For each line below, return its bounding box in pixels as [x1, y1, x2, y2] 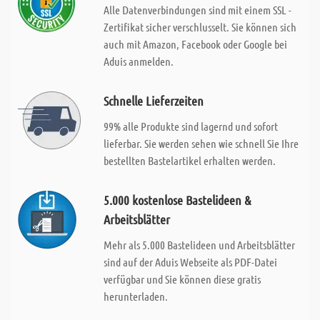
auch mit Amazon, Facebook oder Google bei [103, 37, 287, 51]
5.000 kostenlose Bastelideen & [103, 192, 251, 208]
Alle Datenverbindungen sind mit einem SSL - [103, 3, 291, 16]
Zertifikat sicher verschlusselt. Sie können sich [103, 20, 296, 34]
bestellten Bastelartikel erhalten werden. [103, 154, 276, 167]
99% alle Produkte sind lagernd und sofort [103, 119, 278, 133]
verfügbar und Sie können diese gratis [103, 272, 261, 286]
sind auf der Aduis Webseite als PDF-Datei [103, 255, 277, 269]
